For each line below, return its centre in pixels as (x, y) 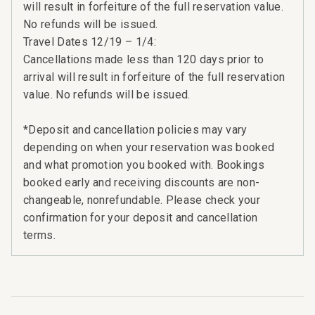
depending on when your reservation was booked (149, 147)
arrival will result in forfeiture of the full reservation (154, 77)
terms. (39, 235)
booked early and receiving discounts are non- (142, 182)
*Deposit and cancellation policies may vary (135, 129)
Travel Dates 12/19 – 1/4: (90, 41)
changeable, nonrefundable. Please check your (142, 200)
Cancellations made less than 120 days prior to (144, 59)
